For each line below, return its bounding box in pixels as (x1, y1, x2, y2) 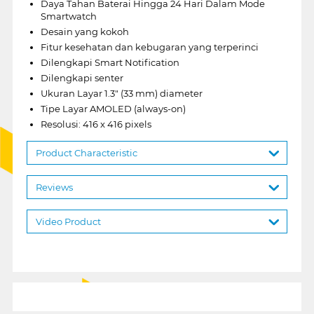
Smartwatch (40, 10, 97, 22)
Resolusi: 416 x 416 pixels (40, 118, 151, 130)
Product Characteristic (35, 146, 137, 158)
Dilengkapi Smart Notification (40, 56, 179, 68)
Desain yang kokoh (40, 25, 129, 37)
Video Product (35, 215, 101, 227)
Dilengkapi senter (40, 71, 123, 83)
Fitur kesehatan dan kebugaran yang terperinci (40, 41, 259, 53)
